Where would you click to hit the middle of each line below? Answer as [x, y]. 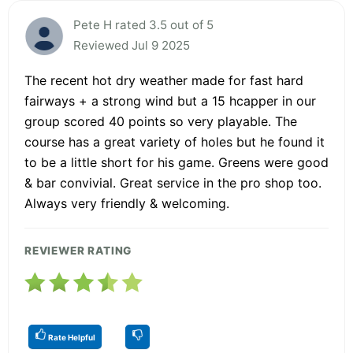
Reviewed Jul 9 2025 [132, 45]
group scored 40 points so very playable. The [161, 121]
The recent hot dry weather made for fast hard [164, 80]
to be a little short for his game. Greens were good [176, 162]
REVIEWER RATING [78, 250]
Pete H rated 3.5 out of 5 [143, 24]
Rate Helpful [71, 337]
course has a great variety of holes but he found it [175, 141]
